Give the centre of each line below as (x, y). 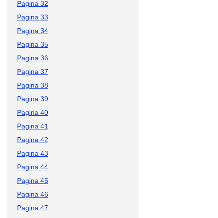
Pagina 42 (33, 139)
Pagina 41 (33, 126)
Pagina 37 (33, 71)
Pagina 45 (33, 180)
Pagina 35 (33, 44)
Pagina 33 (33, 17)
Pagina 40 (33, 112)
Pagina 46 (33, 194)
